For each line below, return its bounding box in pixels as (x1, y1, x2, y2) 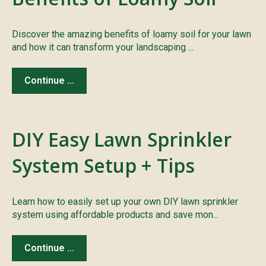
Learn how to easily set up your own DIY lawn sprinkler (12, 196, 238, 208)
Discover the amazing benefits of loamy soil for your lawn (12, 28, 251, 40)
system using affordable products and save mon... (12, 209, 218, 221)
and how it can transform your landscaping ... (12, 42, 194, 53)
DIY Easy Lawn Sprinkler (12, 126, 232, 153)
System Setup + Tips (12, 153, 195, 179)
